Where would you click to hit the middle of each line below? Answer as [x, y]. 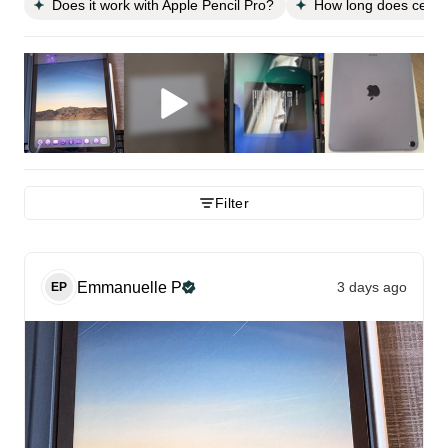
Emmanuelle [122, 287]
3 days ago [372, 286]
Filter [232, 203]
